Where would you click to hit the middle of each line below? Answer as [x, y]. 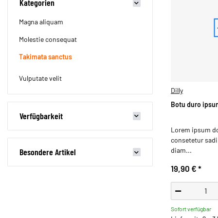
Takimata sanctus [45, 57]
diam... [181, 150]
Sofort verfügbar [191, 209]
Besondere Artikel [47, 152]
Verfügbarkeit [41, 116]
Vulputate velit [40, 78]
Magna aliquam [41, 22]
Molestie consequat [48, 39]
